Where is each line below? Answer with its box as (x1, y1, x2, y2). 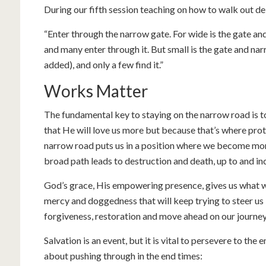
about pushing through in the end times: (44, 250, 202, 261)
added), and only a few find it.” (44, 59, 163, 70)
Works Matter (44, 81, 148, 101)
